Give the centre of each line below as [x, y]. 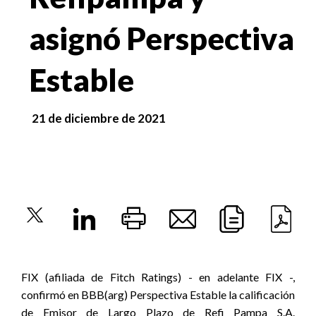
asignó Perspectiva [162, 38]
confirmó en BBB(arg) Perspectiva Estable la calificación [158, 294]
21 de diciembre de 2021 [99, 118]
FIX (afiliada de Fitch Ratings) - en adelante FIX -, [158, 277]
